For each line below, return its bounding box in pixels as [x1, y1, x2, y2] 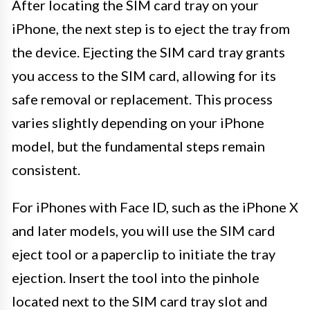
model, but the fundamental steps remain [12, 137, 265, 154]
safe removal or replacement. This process [12, 90, 273, 107]
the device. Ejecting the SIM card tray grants [12, 43, 285, 60]
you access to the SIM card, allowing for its [12, 66, 276, 84]
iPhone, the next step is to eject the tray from [12, 19, 290, 37]
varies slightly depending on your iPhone [12, 113, 264, 131]
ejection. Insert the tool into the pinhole [12, 268, 259, 286]
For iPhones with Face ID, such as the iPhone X [12, 198, 298, 215]
